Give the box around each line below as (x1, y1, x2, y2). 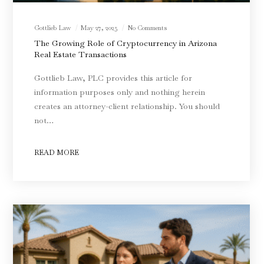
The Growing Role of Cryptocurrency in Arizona (34, 38, 217, 48)
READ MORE (34, 148, 80, 157)
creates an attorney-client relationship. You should (34, 101, 220, 111)
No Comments (127, 24, 167, 32)
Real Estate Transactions (34, 49, 127, 60)
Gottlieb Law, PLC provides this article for (34, 72, 193, 83)
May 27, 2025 (81, 24, 120, 32)
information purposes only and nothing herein (34, 87, 206, 97)
